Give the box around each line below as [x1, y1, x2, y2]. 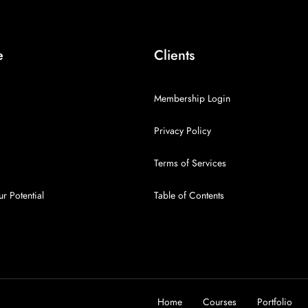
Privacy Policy [154, 124, 211, 137]
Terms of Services [154, 157, 226, 170]
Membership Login [154, 92, 230, 105]
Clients [154, 45, 195, 65]
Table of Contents [154, 189, 224, 202]
